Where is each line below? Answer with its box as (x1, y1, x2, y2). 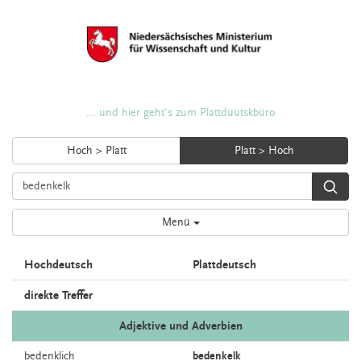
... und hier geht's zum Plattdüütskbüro (86, 106, 275, 119)
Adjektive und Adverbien (118, 319, 243, 333)
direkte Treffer (24, 288, 93, 302)
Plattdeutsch (193, 258, 256, 272)
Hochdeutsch (24, 258, 93, 272)
